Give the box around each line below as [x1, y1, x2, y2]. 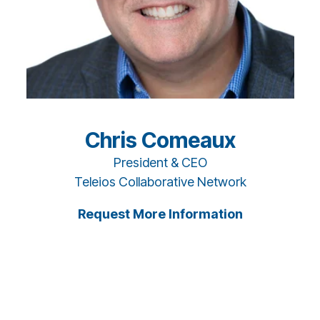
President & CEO [113, 154, 207, 170]
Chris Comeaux [84, 126, 236, 153]
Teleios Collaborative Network [74, 174, 246, 189]
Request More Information [77, 206, 243, 221]
